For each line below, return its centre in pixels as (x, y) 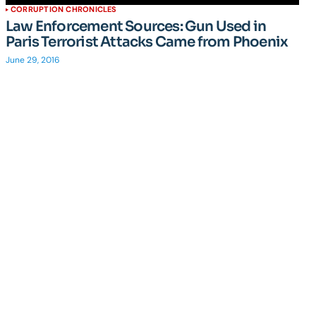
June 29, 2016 (33, 60)
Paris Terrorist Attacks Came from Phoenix (147, 42)
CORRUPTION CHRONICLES (64, 9)
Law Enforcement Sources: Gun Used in (136, 26)
